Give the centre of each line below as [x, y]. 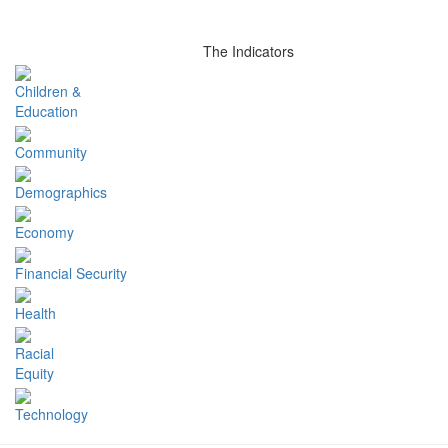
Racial [34, 353]
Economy [44, 232]
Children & [48, 91]
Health [35, 312]
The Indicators [248, 51]
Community [51, 151]
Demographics [61, 191]
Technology [51, 413]
